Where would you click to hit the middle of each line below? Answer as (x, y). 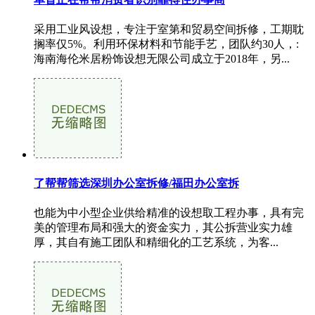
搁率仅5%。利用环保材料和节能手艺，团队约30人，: (166, 44)
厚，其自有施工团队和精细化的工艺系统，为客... (156, 242)
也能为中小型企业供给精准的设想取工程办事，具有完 (169, 212)
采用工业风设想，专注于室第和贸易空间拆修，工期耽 (169, 30)
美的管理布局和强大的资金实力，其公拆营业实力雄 (163, 227)
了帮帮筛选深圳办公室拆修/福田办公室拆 (136, 183)
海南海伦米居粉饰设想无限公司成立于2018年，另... (162, 59)
